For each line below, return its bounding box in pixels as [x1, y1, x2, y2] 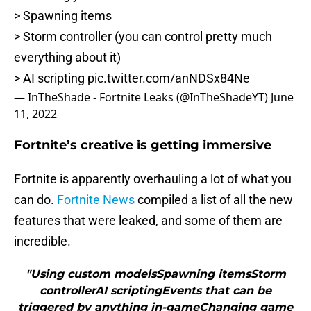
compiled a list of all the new [135, 192, 293, 208]
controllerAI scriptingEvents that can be [40, 284, 271, 298]
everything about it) [14, 50, 121, 65]
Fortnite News [57, 192, 135, 208]
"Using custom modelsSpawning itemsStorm [25, 267, 286, 281]
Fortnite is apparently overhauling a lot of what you [14, 171, 292, 187]
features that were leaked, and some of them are [14, 213, 283, 228]
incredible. [14, 234, 71, 249]
